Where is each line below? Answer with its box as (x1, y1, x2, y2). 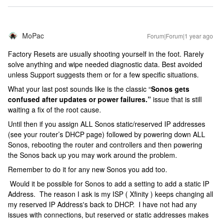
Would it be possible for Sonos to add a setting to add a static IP (8, 179, 209, 188)
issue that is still (151, 94, 202, 104)
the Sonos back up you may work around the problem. (8, 150, 177, 160)
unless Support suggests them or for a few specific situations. (8, 70, 199, 79)
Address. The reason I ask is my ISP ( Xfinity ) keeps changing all (8, 189, 213, 199)
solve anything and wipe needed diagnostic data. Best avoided (8, 59, 202, 69)
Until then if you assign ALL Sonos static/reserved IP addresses (8, 119, 205, 129)
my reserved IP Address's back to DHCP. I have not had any (8, 199, 197, 209)
